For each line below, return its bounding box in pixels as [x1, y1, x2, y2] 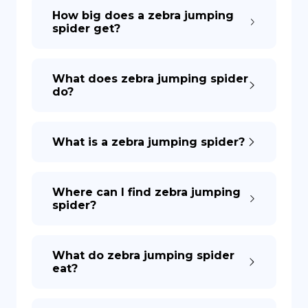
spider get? [52, 22, 120, 35]
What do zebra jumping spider [52, 249, 234, 262]
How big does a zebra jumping [52, 9, 234, 22]
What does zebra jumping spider [52, 72, 248, 85]
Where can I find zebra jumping [52, 186, 241, 199]
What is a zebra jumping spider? [52, 135, 245, 148]
